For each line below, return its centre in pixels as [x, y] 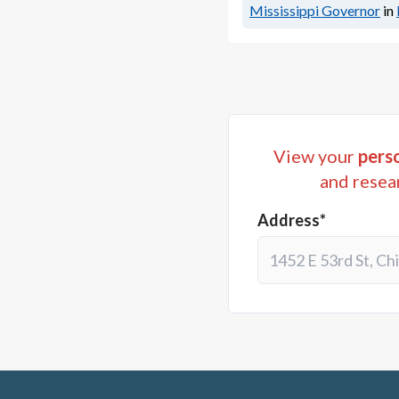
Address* [292, 220]
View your [316, 156]
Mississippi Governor [315, 11]
